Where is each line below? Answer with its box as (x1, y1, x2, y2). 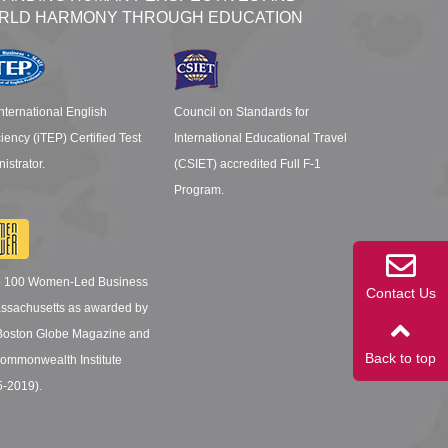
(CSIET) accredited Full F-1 (173, 156, 321, 171)
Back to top (365, 350, 436, 366)
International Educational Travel (173, 130, 347, 145)
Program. (173, 182, 224, 197)
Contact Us (365, 285, 436, 301)
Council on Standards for (173, 104, 309, 119)
